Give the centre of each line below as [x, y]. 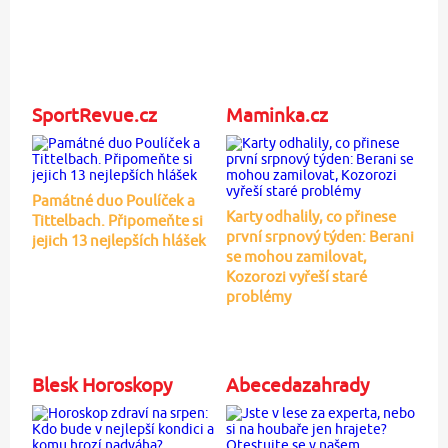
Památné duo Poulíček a [113, 200]
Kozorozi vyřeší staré [296, 276]
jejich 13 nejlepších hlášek [118, 240]
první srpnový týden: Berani [319, 236]
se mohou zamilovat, [296, 256]
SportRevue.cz [94, 114]
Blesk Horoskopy [101, 384]
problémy [258, 296]
